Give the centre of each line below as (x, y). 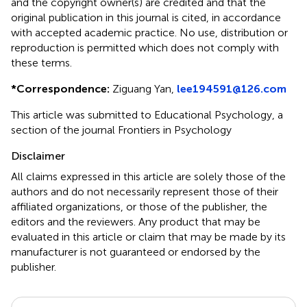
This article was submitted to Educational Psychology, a (147, 114)
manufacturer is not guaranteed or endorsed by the (136, 251)
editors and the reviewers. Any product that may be (136, 221)
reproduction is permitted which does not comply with (145, 47)
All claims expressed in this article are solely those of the (148, 176)
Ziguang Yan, (143, 88)
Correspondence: (63, 88)
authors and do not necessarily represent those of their (145, 191)
